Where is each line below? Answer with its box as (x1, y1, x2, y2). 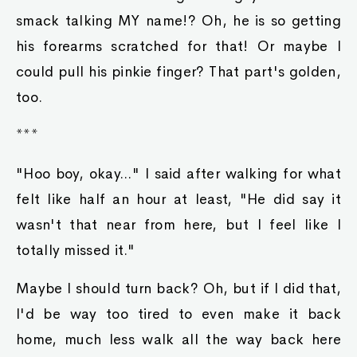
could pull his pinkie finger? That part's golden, (16, 63, 341, 80)
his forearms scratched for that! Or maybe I (16, 37, 341, 55)
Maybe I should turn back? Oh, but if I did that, (16, 280, 341, 297)
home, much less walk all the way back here (16, 331, 341, 348)
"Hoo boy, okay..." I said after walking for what (16, 165, 341, 182)
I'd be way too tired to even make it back (16, 305, 341, 323)
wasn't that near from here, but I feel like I (16, 216, 341, 233)
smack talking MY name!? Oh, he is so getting (16, 12, 341, 29)
